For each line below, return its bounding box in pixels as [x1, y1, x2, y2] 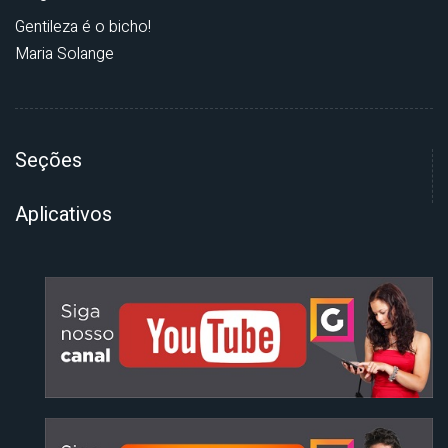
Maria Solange [15, 42, 114, 67]
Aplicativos [15, 200, 112, 230]
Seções [15, 146, 82, 176]
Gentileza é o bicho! [15, 15, 151, 40]
